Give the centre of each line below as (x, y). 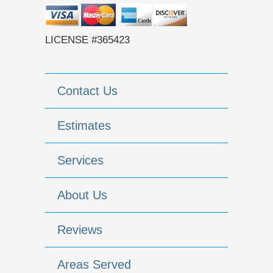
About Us (82, 195)
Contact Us (87, 91)
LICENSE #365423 (87, 40)
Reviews (80, 230)
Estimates (84, 126)
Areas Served (94, 265)
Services (80, 161)
